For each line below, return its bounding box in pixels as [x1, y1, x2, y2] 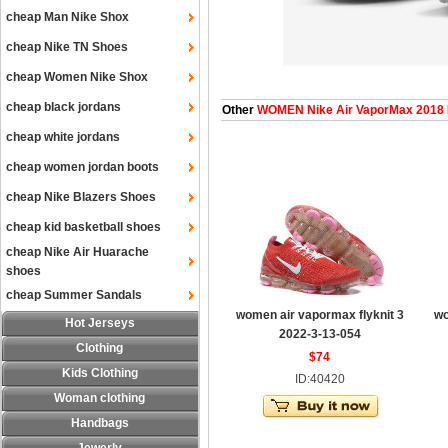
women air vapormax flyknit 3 [236, 308, 404, 322]
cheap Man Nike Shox [6, 10, 129, 24]
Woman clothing [54, 391, 146, 405]
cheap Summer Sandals [6, 288, 142, 302]
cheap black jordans [6, 100, 121, 114]
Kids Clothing [62, 366, 138, 380]
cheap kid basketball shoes [6, 220, 161, 234]
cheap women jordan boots [6, 160, 159, 174]
